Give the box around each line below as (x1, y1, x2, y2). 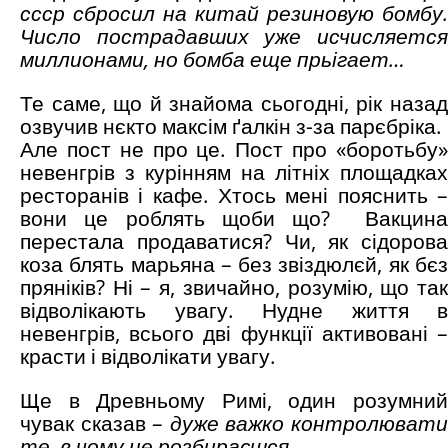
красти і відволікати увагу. (20, 342, 276, 371)
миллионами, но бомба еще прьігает (20, 45, 389, 74)
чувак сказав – (20, 409, 170, 438)
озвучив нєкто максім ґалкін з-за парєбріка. (20, 112, 442, 141)
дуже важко (169, 409, 292, 438)
